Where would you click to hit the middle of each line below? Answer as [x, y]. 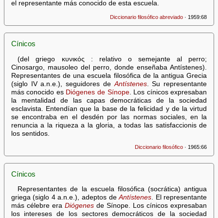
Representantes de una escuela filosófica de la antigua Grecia [109, 75]
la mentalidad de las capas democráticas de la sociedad [109, 100]
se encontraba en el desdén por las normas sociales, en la [109, 117]
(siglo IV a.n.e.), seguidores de [63, 84]
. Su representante [177, 84]
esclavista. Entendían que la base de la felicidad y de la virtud [109, 109]
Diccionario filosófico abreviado [147, 17]
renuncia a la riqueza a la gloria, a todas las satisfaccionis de [109, 125]
